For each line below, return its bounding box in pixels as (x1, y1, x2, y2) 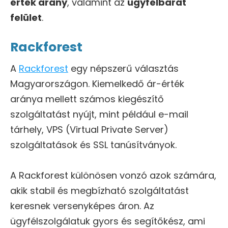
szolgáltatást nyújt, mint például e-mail (10, 107, 188, 121)
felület (10, 11, 42, 24)
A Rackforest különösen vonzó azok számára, (10, 168, 216, 182)
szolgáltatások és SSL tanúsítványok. (10, 138, 177, 151)
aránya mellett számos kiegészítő (10, 92, 164, 105)
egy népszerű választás (68, 62, 179, 75)
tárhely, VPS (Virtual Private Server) (10, 123, 168, 136)
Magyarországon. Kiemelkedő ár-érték (10, 77, 184, 90)
